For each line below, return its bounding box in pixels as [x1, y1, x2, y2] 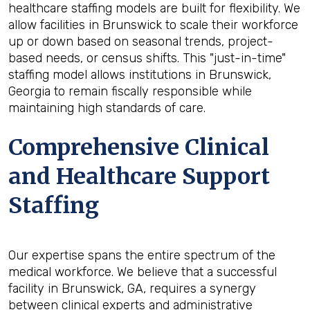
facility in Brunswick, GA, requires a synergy [8, 281, 256, 296]
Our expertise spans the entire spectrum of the [8, 248, 275, 263]
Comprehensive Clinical [8, 134, 269, 161]
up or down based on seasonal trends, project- [8, 34, 273, 49]
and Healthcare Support [8, 163, 270, 190]
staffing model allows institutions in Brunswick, [8, 67, 271, 82]
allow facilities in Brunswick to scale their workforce [8, 17, 298, 33]
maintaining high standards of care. [8, 100, 206, 116]
